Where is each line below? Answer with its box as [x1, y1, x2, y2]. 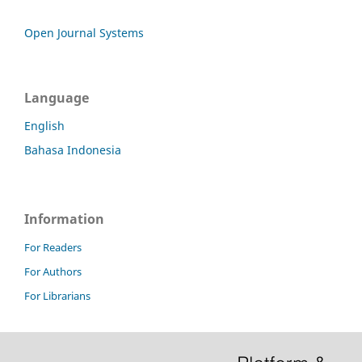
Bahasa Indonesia [24, 142, 121, 158]
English [24, 118, 65, 134]
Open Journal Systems [24, 25, 144, 41]
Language [24, 89, 89, 107]
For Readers [24, 240, 82, 255]
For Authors [24, 264, 82, 280]
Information [24, 210, 104, 229]
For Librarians [24, 288, 90, 304]
